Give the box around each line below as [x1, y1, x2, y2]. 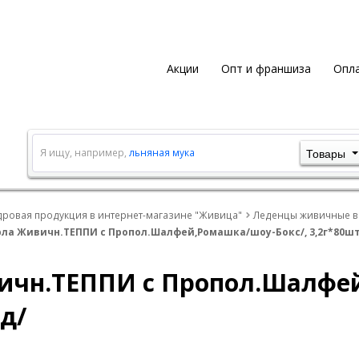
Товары [305, 145, 345, 162]
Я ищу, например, [39, 146, 129, 159]
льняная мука [128, 146, 195, 159]
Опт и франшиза [220, 61, 311, 76]
